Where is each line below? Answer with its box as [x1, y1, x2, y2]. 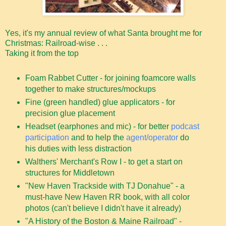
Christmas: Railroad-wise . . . [5, 38, 107, 47]
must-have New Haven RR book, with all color [25, 192, 190, 201]
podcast [171, 122, 199, 131]
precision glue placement [25, 108, 115, 118]
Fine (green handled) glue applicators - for [25, 97, 175, 106]
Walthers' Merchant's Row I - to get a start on [25, 157, 183, 166]
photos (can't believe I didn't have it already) [25, 203, 181, 212]
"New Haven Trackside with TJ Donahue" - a [25, 181, 185, 190]
